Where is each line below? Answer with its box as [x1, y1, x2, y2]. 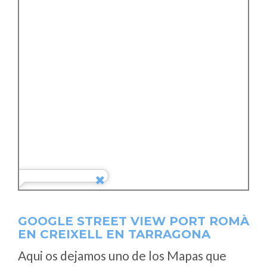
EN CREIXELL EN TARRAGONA [18, 227, 210, 241]
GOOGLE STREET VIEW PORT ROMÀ [18, 214, 249, 228]
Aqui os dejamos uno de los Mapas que [18, 248, 226, 263]
